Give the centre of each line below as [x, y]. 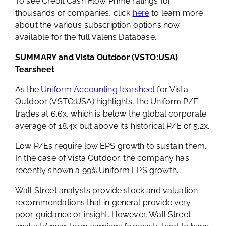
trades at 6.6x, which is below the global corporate [111, 114]
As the [28, 89]
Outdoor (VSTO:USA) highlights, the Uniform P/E [107, 101]
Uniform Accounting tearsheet [98, 89]
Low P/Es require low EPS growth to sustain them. [111, 146]
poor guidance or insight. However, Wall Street [103, 214]
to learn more [176, 13]
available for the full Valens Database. [86, 37]
